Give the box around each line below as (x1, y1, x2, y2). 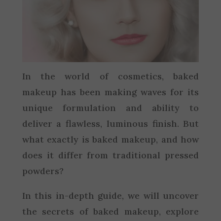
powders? (22, 165, 64, 177)
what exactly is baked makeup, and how (22, 133, 199, 145)
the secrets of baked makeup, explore (22, 205, 199, 217)
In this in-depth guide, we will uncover (22, 189, 199, 201)
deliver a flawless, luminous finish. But (22, 117, 199, 129)
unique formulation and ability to (22, 102, 199, 113)
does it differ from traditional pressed (22, 149, 199, 161)
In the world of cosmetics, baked (22, 70, 199, 82)
